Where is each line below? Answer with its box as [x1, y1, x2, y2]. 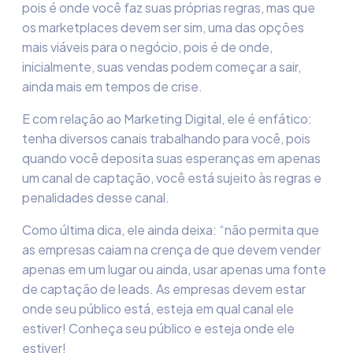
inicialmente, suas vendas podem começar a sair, [22, 58, 301, 75]
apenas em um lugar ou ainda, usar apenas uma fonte [22, 261, 326, 277]
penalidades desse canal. [22, 189, 172, 206]
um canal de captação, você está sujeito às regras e [22, 169, 321, 186]
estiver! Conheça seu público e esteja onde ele [22, 320, 295, 336]
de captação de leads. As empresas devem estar [22, 281, 306, 297]
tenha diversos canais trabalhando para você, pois [22, 130, 310, 147]
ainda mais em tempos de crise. [22, 78, 205, 95]
